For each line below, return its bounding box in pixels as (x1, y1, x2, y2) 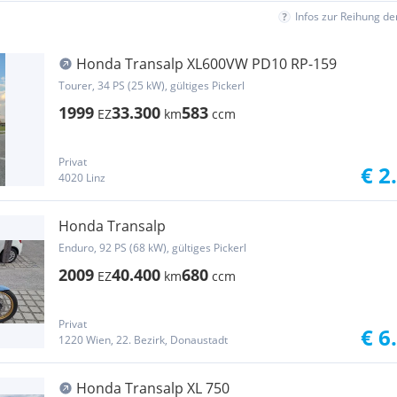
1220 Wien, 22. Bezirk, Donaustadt (58, 332, 228, 347)
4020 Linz (58, 170, 105, 185)
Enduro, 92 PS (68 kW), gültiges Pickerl (58, 240, 246, 255)
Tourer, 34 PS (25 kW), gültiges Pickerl (58, 78, 245, 93)
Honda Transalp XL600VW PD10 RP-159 (76, 54, 337, 74)
